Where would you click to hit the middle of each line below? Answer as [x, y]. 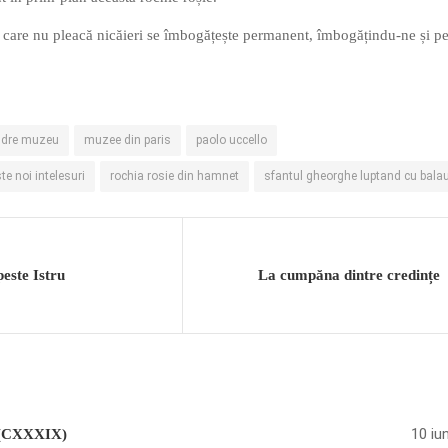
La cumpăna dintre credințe [349, 275]
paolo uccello [231, 140]
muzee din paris [127, 140]
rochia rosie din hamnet [174, 176]
